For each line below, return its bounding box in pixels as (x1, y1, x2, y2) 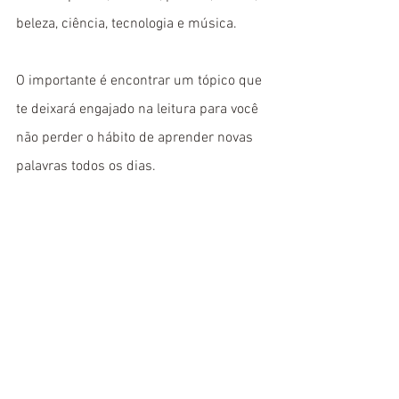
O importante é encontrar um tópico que (16, 72, 265, 91)
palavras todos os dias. (16, 158, 156, 176)
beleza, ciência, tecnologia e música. (16, 15, 240, 34)
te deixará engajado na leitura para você (16, 101, 262, 119)
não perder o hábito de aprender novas (16, 129, 256, 148)
